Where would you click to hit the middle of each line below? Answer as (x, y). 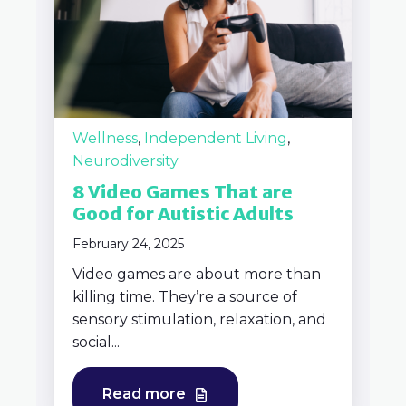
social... (96, 342)
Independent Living (216, 138)
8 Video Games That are (183, 191)
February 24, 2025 (128, 243)
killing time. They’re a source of (185, 296)
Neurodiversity (126, 160)
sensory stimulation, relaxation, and (199, 319)
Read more (146, 393)
